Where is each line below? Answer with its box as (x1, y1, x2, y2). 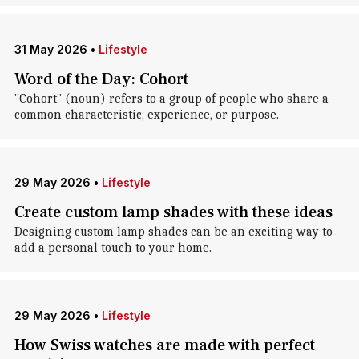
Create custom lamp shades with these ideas (14, 202, 333, 223)
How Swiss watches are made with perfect (14, 335, 315, 356)
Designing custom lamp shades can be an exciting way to (14, 224, 333, 239)
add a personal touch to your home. (14, 240, 212, 255)
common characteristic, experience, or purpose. (14, 107, 279, 122)
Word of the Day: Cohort (14, 69, 188, 90)
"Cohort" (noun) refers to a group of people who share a (14, 91, 329, 106)
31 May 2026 (14, 42, 87, 56)
